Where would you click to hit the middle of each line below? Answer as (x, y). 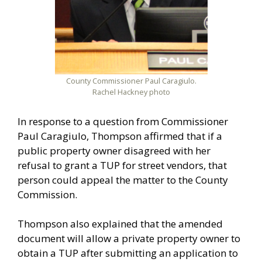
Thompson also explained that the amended (120, 224)
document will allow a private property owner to (129, 239)
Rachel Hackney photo (131, 92)
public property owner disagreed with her (114, 150)
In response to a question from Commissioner (123, 121)
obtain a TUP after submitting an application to (128, 253)
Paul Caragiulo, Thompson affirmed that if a (120, 136)
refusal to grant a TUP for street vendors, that (122, 165)
